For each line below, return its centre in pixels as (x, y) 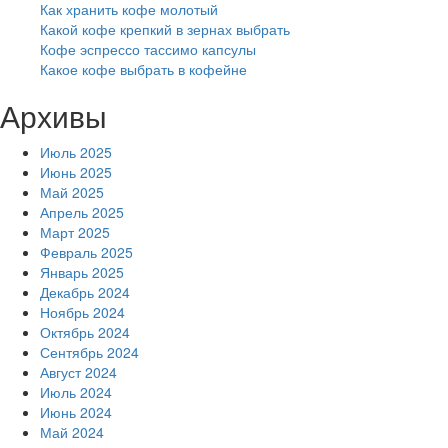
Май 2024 (72, 432)
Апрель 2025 (82, 212)
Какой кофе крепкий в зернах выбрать (165, 29)
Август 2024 (78, 372)
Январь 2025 (82, 272)
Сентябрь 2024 (89, 352)
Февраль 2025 (86, 252)
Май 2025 (72, 192)
